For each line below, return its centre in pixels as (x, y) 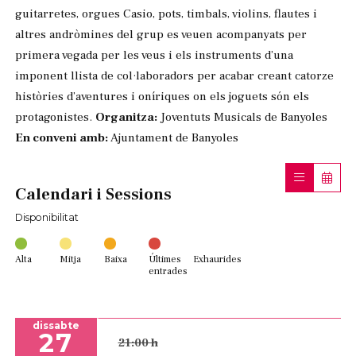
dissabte (56, 325)
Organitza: (126, 117)
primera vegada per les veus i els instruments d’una (154, 55)
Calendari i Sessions (93, 194)
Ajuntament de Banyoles (173, 138)
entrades (168, 271)
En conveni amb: (62, 138)
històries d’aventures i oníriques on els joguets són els (162, 97)
